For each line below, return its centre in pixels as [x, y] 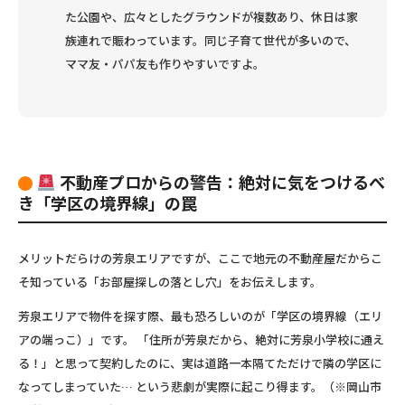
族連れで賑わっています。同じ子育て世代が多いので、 [211, 40]
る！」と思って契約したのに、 [100, 363]
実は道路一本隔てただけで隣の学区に [282, 363]
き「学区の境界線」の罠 [108, 202]
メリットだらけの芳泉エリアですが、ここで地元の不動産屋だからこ [200, 258]
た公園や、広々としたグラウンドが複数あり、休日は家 [212, 16]
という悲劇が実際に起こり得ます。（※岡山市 [257, 386]
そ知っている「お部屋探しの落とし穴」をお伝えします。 [170, 281]
